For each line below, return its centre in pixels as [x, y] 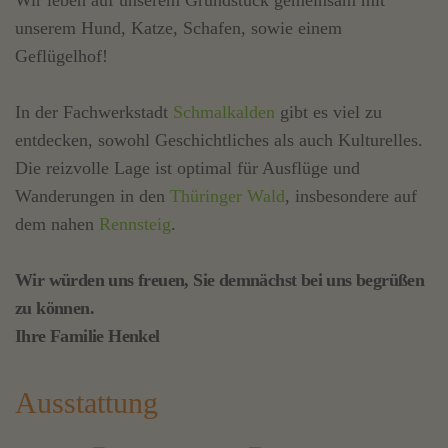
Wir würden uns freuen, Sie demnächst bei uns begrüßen [220, 280]
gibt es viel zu [328, 112]
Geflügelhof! [61, 56]
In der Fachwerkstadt [94, 112]
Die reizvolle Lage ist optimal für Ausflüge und [187, 168]
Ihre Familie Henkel [87, 336]
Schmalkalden [224, 112]
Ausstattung [86, 402]
